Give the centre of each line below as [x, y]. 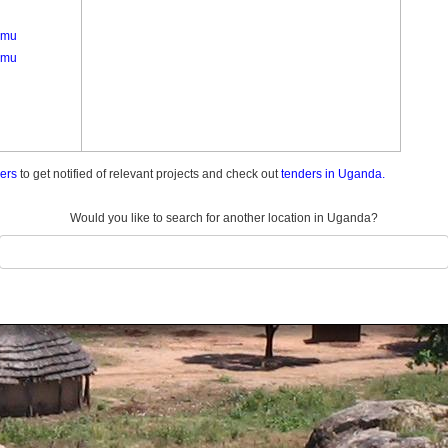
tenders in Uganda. [333, 174]
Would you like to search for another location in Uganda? [224, 218]
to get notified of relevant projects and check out [149, 174]
